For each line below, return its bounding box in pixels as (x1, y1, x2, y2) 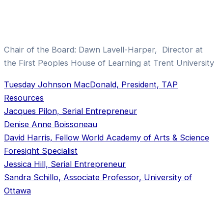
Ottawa (4, 185, 31, 195)
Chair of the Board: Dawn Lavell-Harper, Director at (4, 45, 203, 55)
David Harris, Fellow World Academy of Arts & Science (4, 132, 209, 142)
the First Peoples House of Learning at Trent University (4, 58, 214, 68)
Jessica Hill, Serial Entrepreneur (4, 159, 126, 169)
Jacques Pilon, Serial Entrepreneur (4, 106, 137, 116)
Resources (4, 92, 44, 103)
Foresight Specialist (4, 145, 78, 156)
